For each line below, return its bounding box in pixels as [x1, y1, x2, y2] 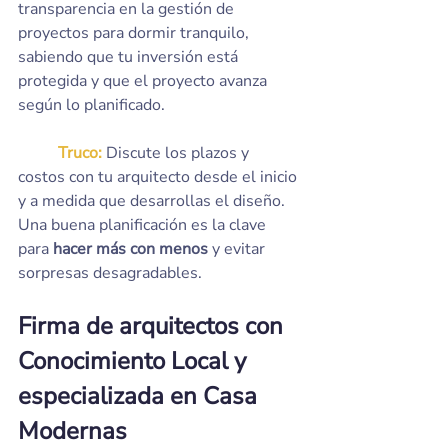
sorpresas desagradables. [18, 262, 202, 284]
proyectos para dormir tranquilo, [18, 22, 253, 44]
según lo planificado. [18, 94, 165, 116]
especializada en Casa [18, 380, 263, 412]
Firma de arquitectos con [18, 310, 289, 342]
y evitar [208, 238, 269, 260]
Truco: [58, 142, 106, 164]
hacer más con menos [53, 238, 208, 260]
